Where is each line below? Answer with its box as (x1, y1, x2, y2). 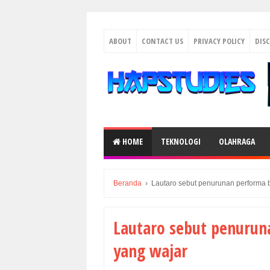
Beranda (113, 179, 142, 187)
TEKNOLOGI (161, 136, 201, 147)
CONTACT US (142, 36, 183, 46)
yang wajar (113, 239, 187, 262)
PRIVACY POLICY (193, 36, 245, 46)
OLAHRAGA (219, 136, 255, 147)
